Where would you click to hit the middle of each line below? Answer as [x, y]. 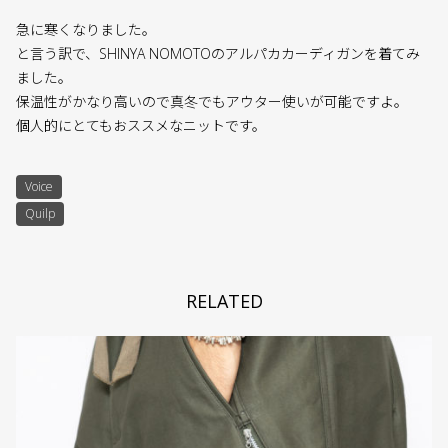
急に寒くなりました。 [86, 29]
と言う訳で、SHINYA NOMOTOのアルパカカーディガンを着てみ [218, 53]
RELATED [224, 300]
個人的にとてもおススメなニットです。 [141, 125]
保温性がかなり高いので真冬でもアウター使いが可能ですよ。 [212, 101]
